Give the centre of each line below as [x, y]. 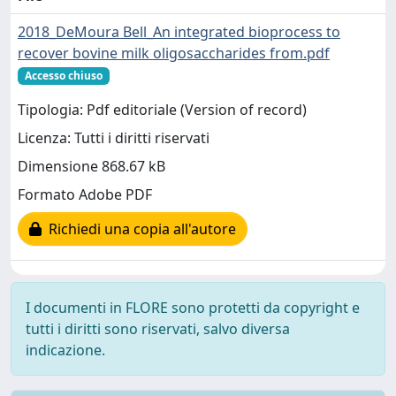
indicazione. [65, 350]
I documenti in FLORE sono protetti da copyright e [193, 308]
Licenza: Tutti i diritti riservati [114, 138]
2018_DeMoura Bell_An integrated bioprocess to [179, 32]
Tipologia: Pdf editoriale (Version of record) [162, 110]
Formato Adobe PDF [85, 195]
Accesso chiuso [63, 76]
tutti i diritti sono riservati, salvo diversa [158, 329]
